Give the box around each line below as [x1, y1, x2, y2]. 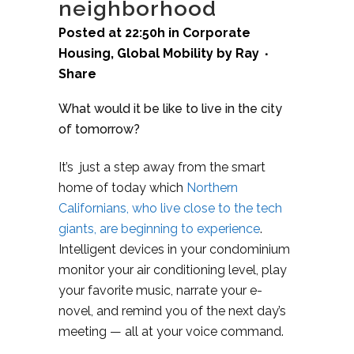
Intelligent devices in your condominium [58, 241, 290, 257]
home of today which [58, 179, 186, 195]
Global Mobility [117, 45, 213, 61]
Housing [58, 45, 111, 61]
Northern [186, 179, 238, 195]
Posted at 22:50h [58, 24, 165, 40]
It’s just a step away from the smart [58, 159, 265, 175]
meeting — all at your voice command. [58, 323, 284, 339]
